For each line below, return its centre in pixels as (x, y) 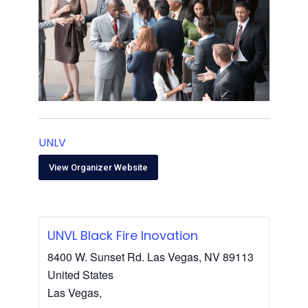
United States (80, 274)
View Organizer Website (98, 168)
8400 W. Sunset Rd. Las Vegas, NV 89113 (150, 256)
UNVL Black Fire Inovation (122, 235)
